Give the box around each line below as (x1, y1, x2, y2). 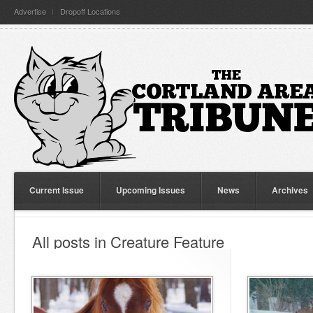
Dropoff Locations (60, 6, 120, 17)
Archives (272, 184, 308, 196)
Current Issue (29, 184, 84, 196)
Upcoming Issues (116, 184, 185, 196)
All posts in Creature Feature (32, 231, 224, 252)
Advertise (14, 6, 46, 17)
